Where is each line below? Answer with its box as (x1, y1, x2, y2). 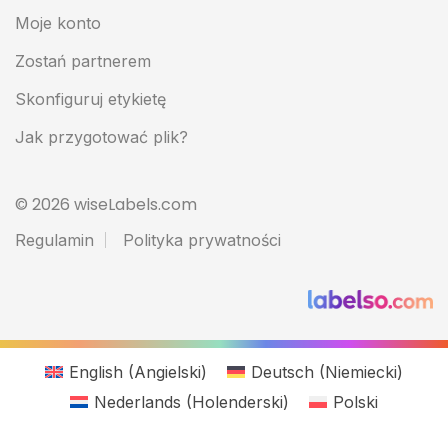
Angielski (134, 362, 201, 383)
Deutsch (251, 362, 315, 383)
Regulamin (15, 230, 94, 251)
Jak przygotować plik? (15, 126, 188, 147)
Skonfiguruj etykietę (15, 88, 166, 109)
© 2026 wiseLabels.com (15, 193, 197, 217)
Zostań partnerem (15, 50, 151, 71)
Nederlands (94, 391, 181, 412)
